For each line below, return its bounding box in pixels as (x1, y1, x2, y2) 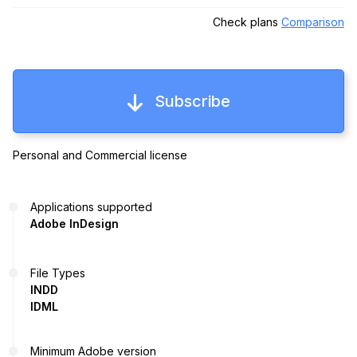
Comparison (281, 14, 344, 29)
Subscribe (154, 91, 230, 111)
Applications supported (30, 200, 152, 214)
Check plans (213, 14, 281, 29)
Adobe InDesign (30, 217, 119, 231)
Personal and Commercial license (13, 148, 187, 163)
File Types (30, 266, 85, 280)
